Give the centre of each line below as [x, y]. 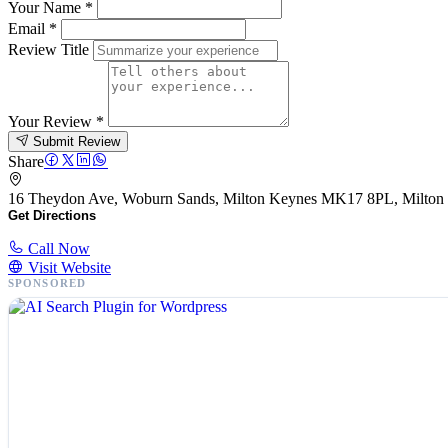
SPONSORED [47, 283]
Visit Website [67, 268]
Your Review [52, 122]
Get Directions [52, 216]
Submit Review [76, 142]
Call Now [57, 249]
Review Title [48, 50]
